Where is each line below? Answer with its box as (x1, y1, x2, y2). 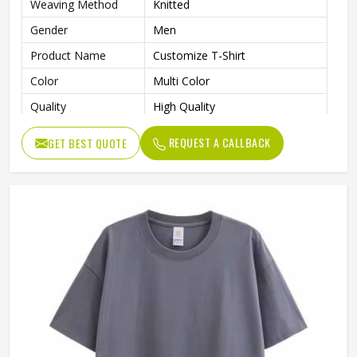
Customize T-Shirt (153, 48, 245, 63)
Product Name (30, 48, 106, 63)
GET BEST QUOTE (48, 135, 127, 151)
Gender (30, 22, 68, 37)
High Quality (153, 99, 215, 114)
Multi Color (153, 73, 210, 88)
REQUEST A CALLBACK (166, 134, 271, 151)
